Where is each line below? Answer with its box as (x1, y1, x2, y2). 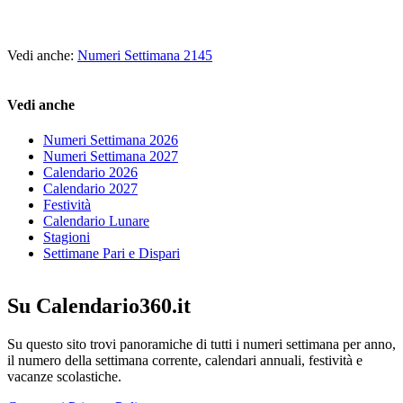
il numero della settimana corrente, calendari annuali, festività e (7, 353, 363, 369)
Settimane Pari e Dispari (43, 246, 180, 262)
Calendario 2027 (43, 181, 138, 197)
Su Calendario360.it (7, 294, 191, 318)
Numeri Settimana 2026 (43, 132, 178, 148)
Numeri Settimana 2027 (43, 148, 178, 165)
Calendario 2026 (43, 165, 138, 181)
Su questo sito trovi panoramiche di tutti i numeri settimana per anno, (7, 336, 396, 353)
